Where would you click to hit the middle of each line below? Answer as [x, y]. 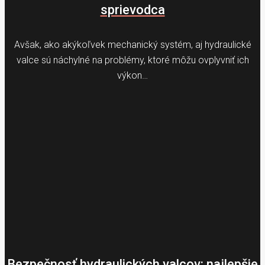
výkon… [132, 75]
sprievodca [132, 10]
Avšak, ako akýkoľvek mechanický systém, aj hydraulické [132, 44]
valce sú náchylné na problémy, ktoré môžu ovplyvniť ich [132, 60]
